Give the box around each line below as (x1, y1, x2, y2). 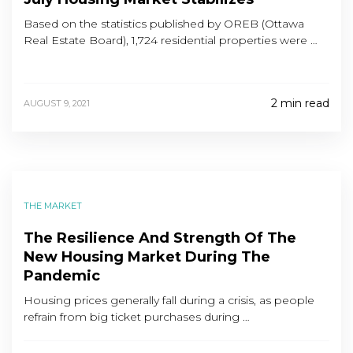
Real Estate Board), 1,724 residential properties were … (24, 33, 318, 47)
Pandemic (24, 267, 100, 284)
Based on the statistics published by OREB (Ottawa (24, 17, 304, 31)
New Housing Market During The (24, 248, 270, 266)
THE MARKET (24, 200, 82, 211)
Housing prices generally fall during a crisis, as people (24, 293, 314, 307)
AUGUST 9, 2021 (24, 98, 90, 109)
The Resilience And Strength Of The (24, 229, 296, 247)
